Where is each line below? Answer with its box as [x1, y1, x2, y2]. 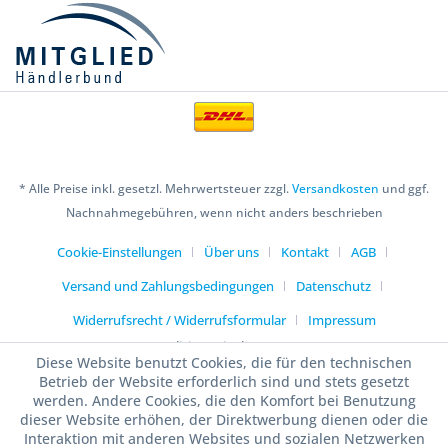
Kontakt [281, 243, 329, 262]
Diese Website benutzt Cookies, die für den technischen [36, 353, 412, 372]
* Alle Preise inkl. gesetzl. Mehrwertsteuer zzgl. [19, 180, 292, 198]
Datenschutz [296, 277, 371, 296]
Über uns [204, 243, 259, 262]
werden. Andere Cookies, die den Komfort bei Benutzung [32, 391, 416, 410]
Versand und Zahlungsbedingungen [62, 277, 274, 296]
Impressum [307, 311, 376, 330]
